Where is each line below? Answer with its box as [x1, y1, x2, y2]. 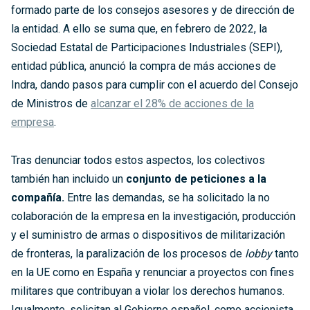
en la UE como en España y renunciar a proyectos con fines [11, 266, 294, 280]
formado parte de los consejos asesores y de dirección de [11, 3, 295, 17]
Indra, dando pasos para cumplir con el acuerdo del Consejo [11, 78, 298, 92]
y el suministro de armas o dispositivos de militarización [11, 228, 285, 242]
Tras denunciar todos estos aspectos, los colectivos [11, 154, 265, 167]
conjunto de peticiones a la [126, 172, 266, 186]
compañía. [11, 191, 64, 205]
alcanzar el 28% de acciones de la [91, 97, 254, 111]
